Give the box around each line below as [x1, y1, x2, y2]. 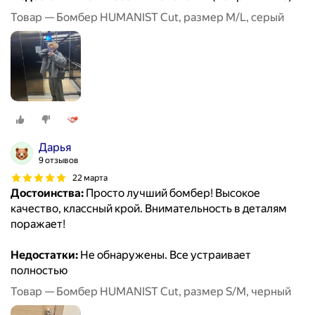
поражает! [11, 217, 65, 231]
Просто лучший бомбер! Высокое [84, 186, 260, 200]
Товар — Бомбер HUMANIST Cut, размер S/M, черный [11, 285, 291, 299]
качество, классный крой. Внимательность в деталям [11, 202, 287, 216]
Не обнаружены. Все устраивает [78, 248, 251, 262]
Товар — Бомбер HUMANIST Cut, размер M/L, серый [11, 11, 284, 25]
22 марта [72, 172, 108, 183]
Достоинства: [11, 186, 84, 200]
